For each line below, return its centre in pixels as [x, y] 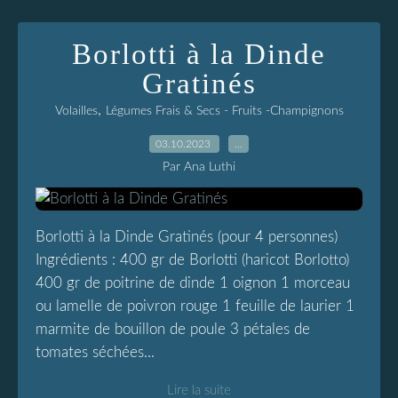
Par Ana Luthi [199, 167]
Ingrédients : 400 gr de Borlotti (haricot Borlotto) [192, 260]
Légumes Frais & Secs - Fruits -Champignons [224, 111]
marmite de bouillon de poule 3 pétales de [173, 329]
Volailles [76, 111]
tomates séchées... [95, 352]
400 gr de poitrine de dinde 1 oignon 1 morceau [193, 283]
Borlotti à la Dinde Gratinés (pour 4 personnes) [187, 237]
